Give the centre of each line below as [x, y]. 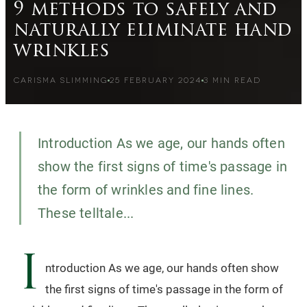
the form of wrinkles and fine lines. [146, 190]
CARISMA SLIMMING [61, 81]
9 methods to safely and [146, 11]
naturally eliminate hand [153, 31]
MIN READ [235, 81]
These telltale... [86, 213]
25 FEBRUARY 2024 [156, 81]
